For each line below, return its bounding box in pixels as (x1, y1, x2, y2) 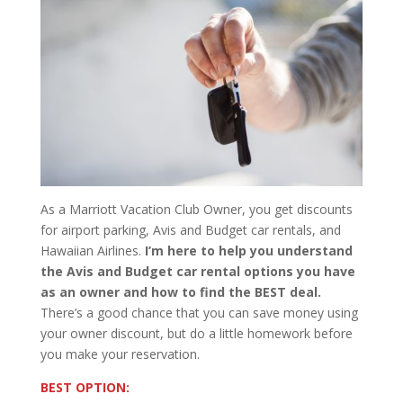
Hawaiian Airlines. (40, 241, 145, 259)
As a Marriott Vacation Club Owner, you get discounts (40, 200, 353, 218)
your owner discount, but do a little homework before (40, 324, 353, 342)
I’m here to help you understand (144, 241, 353, 259)
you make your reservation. (40, 345, 200, 363)
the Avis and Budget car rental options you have (40, 262, 355, 280)
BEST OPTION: (40, 378, 130, 396)
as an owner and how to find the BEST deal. (40, 282, 321, 300)
